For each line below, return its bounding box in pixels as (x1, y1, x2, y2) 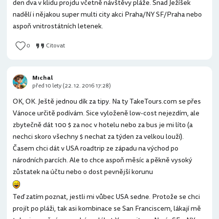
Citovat (46, 42, 65, 50)
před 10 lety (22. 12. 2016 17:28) (32, 82, 111, 90)
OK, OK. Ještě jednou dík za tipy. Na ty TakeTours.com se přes (13, 96, 201, 107)
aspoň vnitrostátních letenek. (13, 21, 103, 31)
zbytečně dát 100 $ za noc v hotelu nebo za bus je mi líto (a (13, 120, 193, 130)
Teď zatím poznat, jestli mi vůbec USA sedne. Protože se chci (13, 192, 200, 202)
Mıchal (32, 74, 53, 82)
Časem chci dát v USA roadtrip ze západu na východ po (13, 143, 178, 153)
